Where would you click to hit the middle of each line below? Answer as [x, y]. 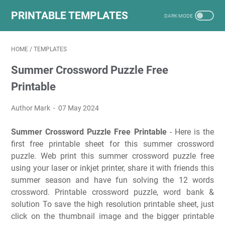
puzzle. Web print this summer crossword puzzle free [113, 156]
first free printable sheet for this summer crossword [113, 144]
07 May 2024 [79, 108]
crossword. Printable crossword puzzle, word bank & [113, 192]
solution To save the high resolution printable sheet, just [113, 204]
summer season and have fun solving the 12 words [113, 180]
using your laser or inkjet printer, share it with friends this [113, 168]
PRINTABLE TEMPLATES [70, 15]
